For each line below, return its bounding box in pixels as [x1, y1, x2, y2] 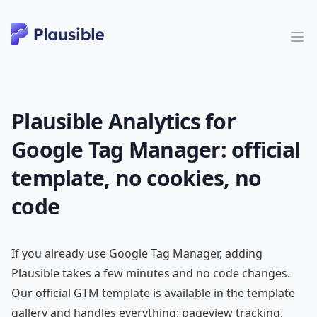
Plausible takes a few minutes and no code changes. [11, 265, 290, 281]
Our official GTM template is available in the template [11, 285, 295, 301]
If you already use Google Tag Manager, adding [11, 246, 263, 261]
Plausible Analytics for [11, 107, 236, 136]
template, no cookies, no [11, 163, 261, 192]
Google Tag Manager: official [11, 135, 300, 164]
